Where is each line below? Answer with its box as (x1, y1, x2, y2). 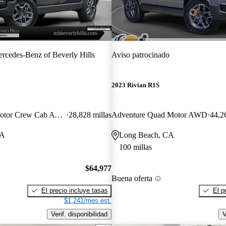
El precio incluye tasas (41, 186, 108, 194)
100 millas (119, 143, 152, 152)
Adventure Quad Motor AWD (111, 110, 207, 120)
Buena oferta (111, 174, 152, 183)
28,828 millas (68, 110, 111, 120)
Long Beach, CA (119, 131, 174, 140)
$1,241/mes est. (64, 196, 111, 204)
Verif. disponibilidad (50, 210, 107, 218)
